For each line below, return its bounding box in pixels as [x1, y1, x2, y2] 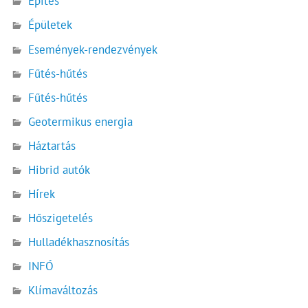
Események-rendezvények [28, 41, 158, 57]
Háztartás [28, 137, 76, 153]
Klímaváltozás [28, 283, 98, 298]
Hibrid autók [28, 162, 91, 177]
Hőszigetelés [28, 210, 93, 225]
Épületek [28, 17, 73, 33]
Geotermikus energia [28, 113, 133, 129]
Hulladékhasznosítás [28, 234, 130, 250]
